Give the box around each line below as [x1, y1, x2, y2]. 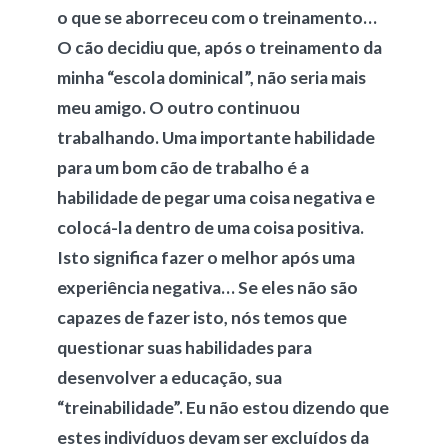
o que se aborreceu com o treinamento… [56, 7, 377, 28]
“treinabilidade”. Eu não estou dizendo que [56, 397, 389, 418]
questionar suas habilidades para [56, 337, 312, 358]
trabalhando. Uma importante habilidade [56, 127, 375, 148]
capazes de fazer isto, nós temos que [56, 307, 347, 328]
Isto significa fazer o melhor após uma [56, 247, 355, 268]
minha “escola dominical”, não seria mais [56, 67, 366, 88]
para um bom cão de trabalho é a [56, 157, 309, 178]
